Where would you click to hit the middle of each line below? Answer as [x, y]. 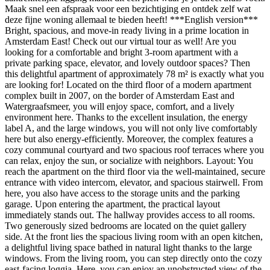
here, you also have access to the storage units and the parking [122, 193]
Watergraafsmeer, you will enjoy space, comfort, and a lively [120, 106]
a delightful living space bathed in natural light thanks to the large [128, 247]
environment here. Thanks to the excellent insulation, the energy [126, 117]
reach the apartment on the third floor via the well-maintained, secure [135, 171]
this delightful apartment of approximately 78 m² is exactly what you [134, 74]
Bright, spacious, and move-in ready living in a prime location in [127, 30]
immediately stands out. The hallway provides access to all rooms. [130, 215]
